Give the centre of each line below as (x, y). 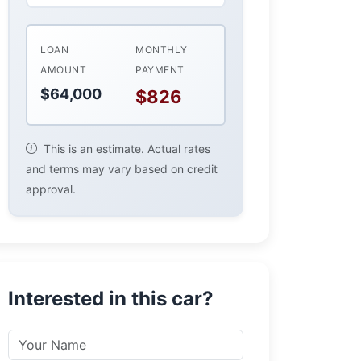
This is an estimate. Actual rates (125, 148)
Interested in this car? (111, 298)
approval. (51, 189)
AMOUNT (63, 69)
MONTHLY (162, 49)
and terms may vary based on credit (122, 168)
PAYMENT (160, 69)
